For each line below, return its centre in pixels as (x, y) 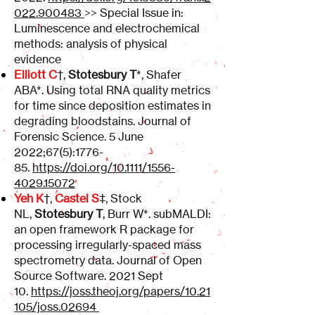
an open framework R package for (104, 229)
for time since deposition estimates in (112, 105)
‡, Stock (121, 198)
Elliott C (36, 75)
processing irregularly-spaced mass (108, 245)
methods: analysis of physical (91, 44)
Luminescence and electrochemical (107, 28)
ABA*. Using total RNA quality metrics (112, 90)
